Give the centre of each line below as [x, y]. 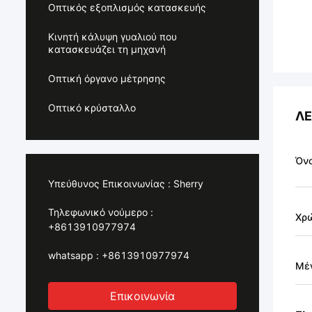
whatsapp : [73, 255]
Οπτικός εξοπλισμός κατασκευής [127, 7]
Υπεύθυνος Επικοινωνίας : [109, 184]
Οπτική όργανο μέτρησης [107, 78]
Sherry [188, 184]
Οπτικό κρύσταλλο [92, 108]
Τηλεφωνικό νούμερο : [101, 212]
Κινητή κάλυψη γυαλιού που [112, 37]
